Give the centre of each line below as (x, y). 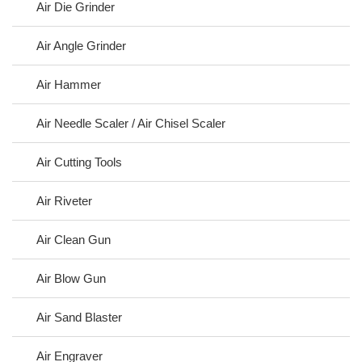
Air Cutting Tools (79, 162)
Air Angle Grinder (81, 45)
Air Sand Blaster (79, 317)
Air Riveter (64, 200)
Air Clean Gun (74, 239)
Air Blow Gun (71, 278)
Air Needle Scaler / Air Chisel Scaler (131, 123)
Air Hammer (69, 84)
